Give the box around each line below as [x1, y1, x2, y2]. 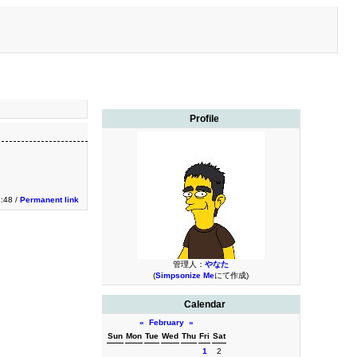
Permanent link [20, 195, 79, 204]
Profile [190, 113, 220, 124]
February [149, 318, 184, 327]
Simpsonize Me [155, 271, 214, 280]
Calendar [183, 299, 226, 310]
